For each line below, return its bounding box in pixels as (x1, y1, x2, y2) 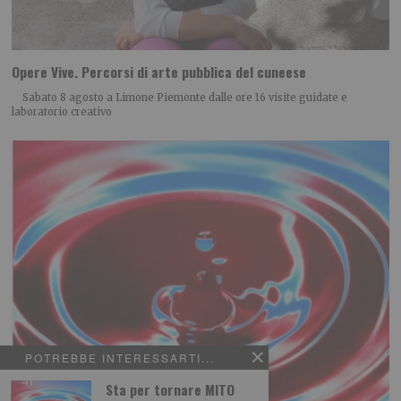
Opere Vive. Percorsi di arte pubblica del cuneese (12, 62, 307, 82)
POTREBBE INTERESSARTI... (25, 350, 215, 366)
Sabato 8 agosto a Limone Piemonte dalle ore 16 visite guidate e (12, 91, 348, 105)
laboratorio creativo (12, 106, 113, 119)
